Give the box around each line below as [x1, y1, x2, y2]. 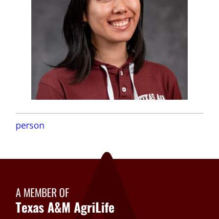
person [16, 119, 44, 131]
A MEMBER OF [16, 184, 69, 200]
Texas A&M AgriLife [16, 197, 114, 217]
